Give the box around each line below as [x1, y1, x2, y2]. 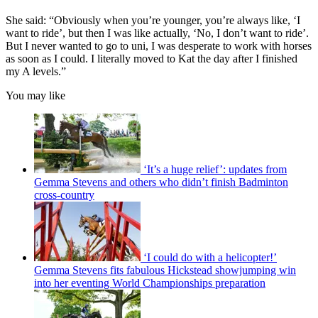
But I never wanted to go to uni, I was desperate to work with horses [6, 39, 312, 52]
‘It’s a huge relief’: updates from [143, 163, 287, 175]
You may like [6, 89, 65, 102]
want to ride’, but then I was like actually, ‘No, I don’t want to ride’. [6, 26, 309, 39]
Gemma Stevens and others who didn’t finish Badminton [34, 175, 288, 188]
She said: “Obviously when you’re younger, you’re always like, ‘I [6, 13, 300, 26]
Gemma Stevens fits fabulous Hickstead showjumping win [34, 263, 296, 276]
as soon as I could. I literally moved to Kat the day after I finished [6, 52, 297, 65]
